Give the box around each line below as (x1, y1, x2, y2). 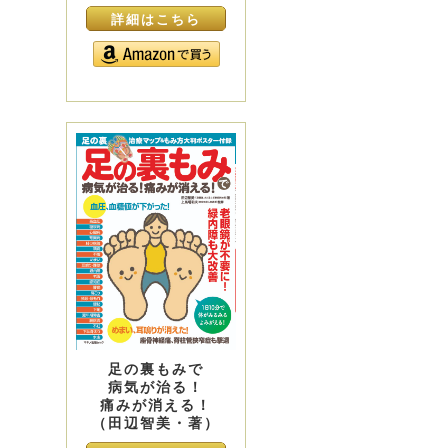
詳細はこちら (110, 12, 202, 28)
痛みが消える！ (99, 397, 213, 414)
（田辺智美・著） (91, 415, 221, 432)
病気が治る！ (107, 379, 205, 396)
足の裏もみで (107, 361, 205, 378)
